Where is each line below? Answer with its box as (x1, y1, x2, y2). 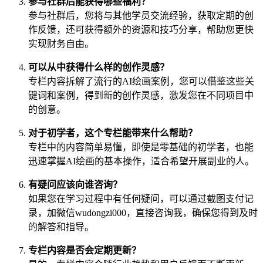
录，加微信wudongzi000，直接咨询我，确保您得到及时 (28, 207, 258, 218)
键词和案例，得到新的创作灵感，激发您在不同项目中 (28, 90, 254, 100)
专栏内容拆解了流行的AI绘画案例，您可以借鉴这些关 (28, 76, 254, 86)
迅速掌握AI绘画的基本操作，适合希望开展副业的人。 (28, 156, 254, 166)
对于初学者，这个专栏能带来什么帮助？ (28, 127, 197, 138)
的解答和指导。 (28, 221, 94, 232)
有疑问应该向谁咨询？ (28, 179, 122, 190)
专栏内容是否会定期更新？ (28, 245, 141, 255)
